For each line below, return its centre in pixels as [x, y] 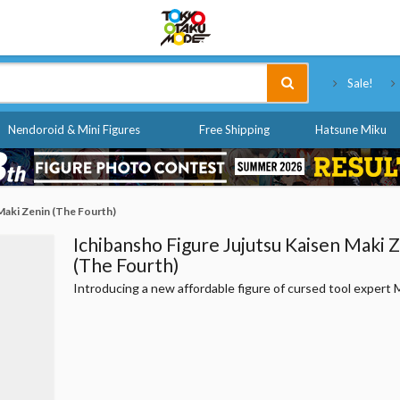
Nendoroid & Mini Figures [74, 129]
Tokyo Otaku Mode [319, 17]
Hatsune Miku [350, 129]
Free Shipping [234, 129]
